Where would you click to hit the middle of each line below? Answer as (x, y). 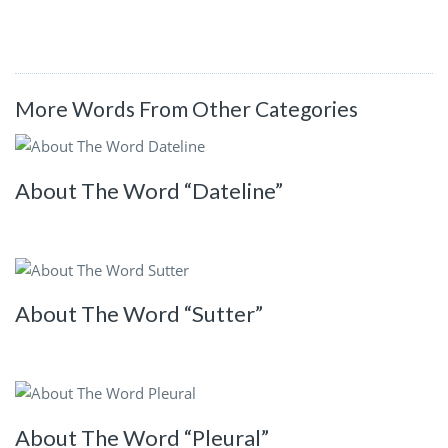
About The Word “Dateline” (149, 190)
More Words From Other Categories (186, 108)
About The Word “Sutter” (139, 314)
